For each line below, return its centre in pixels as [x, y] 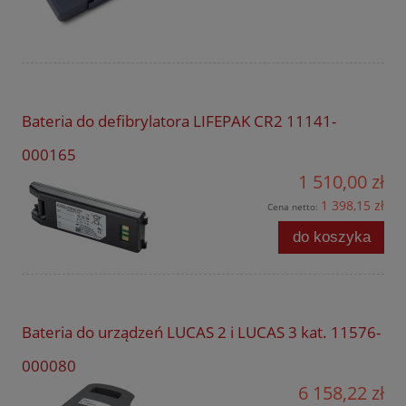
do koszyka [331, 237]
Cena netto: [294, 207]
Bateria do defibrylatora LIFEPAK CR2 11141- [179, 121]
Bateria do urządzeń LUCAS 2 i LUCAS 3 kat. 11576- [201, 333]
